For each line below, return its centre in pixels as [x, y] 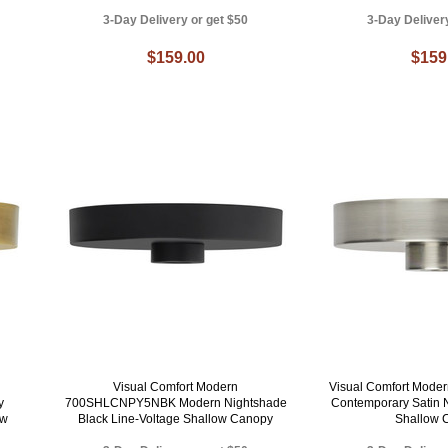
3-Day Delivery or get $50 [176, 20]
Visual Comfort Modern [176, 387]
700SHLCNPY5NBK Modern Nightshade [175, 403]
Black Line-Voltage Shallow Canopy [176, 419]
